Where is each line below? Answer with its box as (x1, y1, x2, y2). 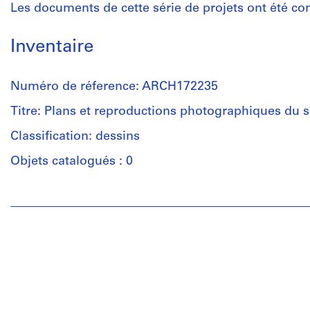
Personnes (10, 190, 71, 203)
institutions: (10, 219, 79, 232)
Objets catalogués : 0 (10, 155, 133, 168)
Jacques (10, 232, 58, 246)
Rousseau (10, 247, 67, 260)
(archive (10, 262, 56, 275)
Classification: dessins (10, 130, 140, 143)
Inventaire (10, 38, 93, 57)
